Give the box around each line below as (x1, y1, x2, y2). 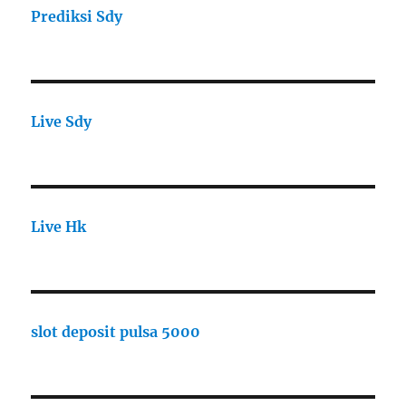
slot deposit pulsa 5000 (31, 323, 201, 342)
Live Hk (31, 217, 87, 237)
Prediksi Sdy (31, 7, 123, 26)
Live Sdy (31, 112, 92, 131)
